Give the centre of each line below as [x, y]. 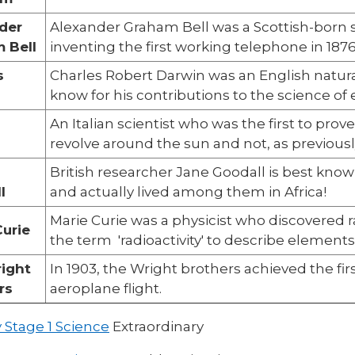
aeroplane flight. [106, 288]
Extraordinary [158, 326]
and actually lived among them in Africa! [188, 191]
